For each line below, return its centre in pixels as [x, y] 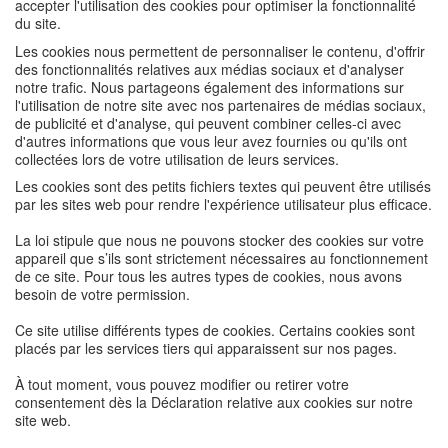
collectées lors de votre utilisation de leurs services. [177, 158]
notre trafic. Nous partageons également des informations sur [209, 86]
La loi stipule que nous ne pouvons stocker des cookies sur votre [219, 240]
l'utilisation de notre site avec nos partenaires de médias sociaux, [220, 104]
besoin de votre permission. [102, 294]
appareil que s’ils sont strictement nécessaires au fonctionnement [221, 258]
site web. [43, 420]
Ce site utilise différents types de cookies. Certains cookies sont [215, 330]
